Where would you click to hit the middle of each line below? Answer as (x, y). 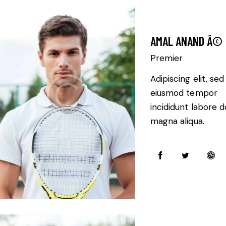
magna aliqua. (177, 121)
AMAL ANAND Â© (186, 41)
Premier (166, 58)
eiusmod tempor (184, 93)
